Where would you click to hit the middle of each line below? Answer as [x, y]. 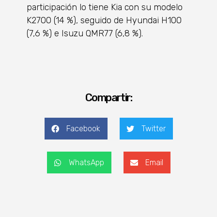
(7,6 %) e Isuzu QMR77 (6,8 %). [85, 34]
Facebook [83, 128]
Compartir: [108, 98]
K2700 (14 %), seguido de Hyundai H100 [104, 21]
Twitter [153, 128]
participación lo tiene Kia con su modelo [105, 8]
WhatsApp [86, 162]
